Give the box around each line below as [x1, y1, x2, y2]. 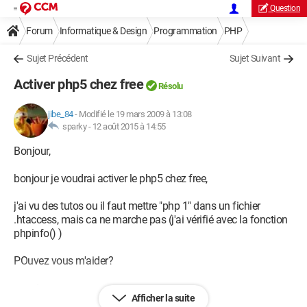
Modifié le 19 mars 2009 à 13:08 [79, 109, 192, 119]
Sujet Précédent [27, 53, 88, 64]
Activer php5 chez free [14, 76, 143, 93]
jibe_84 [48, 109, 73, 119]
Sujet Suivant [229, 53, 280, 64]
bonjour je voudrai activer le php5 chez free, [14, 172, 208, 185]
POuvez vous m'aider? [14, 254, 113, 267]
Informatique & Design [59, 25, 147, 36]
